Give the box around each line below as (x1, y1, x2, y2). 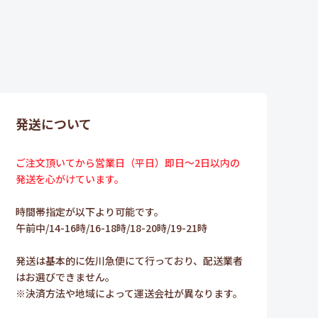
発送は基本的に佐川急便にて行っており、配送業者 (16, 253, 243, 268)
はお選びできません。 (16, 269, 115, 284)
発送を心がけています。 (16, 171, 124, 186)
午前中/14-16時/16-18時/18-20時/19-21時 (16, 220, 207, 235)
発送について (16, 114, 92, 133)
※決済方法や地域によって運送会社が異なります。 (16, 285, 243, 300)
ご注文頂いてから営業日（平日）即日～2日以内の (16, 155, 240, 170)
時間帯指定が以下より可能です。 (16, 204, 164, 219)
